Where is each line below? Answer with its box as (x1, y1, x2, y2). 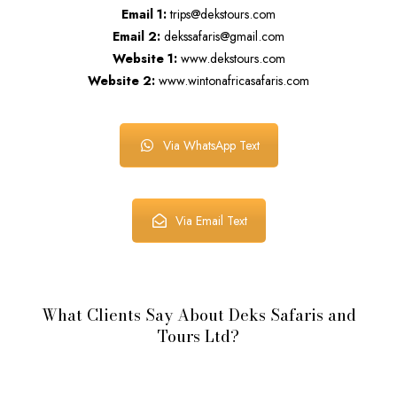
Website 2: (88, 72, 155, 90)
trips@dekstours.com (167, 5, 276, 24)
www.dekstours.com (176, 50, 285, 68)
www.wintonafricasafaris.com (155, 72, 309, 90)
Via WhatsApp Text (162, 136, 260, 155)
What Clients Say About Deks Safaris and (41, 303, 356, 328)
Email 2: (113, 27, 160, 46)
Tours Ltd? (158, 324, 239, 349)
